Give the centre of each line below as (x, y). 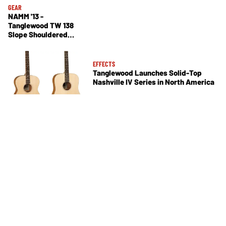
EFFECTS (104, 64)
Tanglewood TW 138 (41, 25)
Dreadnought (30, 44)
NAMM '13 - (26, 16)
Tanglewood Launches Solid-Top (147, 72)
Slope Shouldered (38, 35)
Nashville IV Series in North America (154, 81)
